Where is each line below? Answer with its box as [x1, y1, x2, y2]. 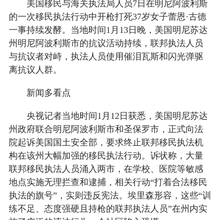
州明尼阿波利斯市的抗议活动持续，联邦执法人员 [8, 38, 203, 49]
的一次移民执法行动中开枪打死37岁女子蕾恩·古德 [8, 12, 206, 22]
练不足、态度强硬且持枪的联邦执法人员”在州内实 [8, 204, 207, 214]
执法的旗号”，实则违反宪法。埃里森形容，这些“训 [8, 191, 211, 201]
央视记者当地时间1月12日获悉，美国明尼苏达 [26, 111, 208, 121]
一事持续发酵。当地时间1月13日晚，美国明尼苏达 [8, 25, 208, 35]
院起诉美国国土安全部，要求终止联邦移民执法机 [8, 137, 203, 148]
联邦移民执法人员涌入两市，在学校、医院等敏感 [8, 164, 203, 174]
